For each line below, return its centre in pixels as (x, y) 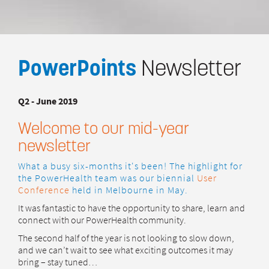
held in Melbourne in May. (129, 190)
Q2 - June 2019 (48, 101)
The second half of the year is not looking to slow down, (126, 238)
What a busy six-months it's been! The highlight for (130, 166)
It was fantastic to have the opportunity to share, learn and (131, 208)
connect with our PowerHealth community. (102, 220)
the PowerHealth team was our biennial (107, 178)
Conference (44, 190)
